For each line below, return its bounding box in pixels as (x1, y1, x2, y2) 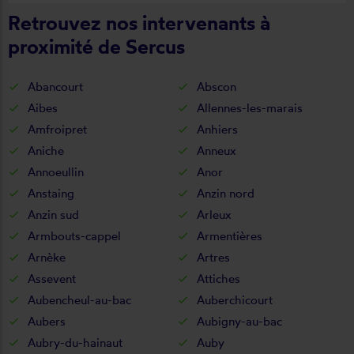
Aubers (28, 313, 66, 329)
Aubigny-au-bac (197, 313, 282, 329)
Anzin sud (28, 206, 79, 222)
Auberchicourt (197, 292, 273, 307)
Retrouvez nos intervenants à (8, 9, 270, 35)
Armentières (197, 228, 262, 243)
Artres (197, 249, 230, 265)
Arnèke (28, 249, 66, 265)
